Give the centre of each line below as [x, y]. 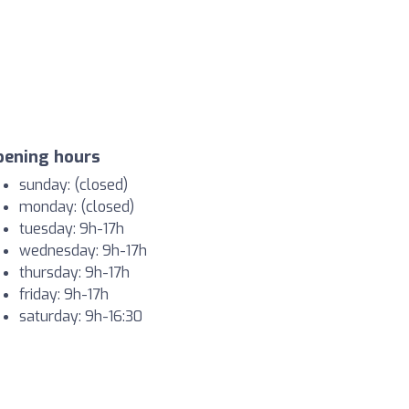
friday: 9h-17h [64, 294]
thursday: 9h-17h [74, 273]
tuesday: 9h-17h [72, 229]
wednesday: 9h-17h [83, 251]
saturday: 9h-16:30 [81, 316]
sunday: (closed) [73, 185]
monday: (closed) [77, 207]
